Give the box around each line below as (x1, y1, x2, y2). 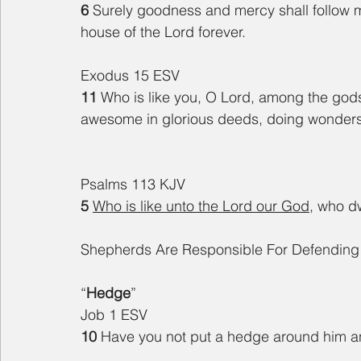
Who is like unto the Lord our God (93, 197, 309, 216)
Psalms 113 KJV (81, 175, 185, 194)
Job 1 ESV (81, 305, 147, 325)
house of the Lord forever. (81, 23, 246, 42)
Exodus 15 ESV (81, 66, 180, 85)
